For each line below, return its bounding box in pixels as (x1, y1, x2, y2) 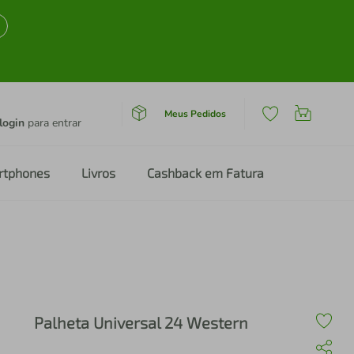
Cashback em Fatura (147, 165, 264, 180)
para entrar (24, 115, 81, 130)
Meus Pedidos (164, 107, 226, 120)
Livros (81, 165, 115, 180)
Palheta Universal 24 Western (33, 313, 248, 332)
